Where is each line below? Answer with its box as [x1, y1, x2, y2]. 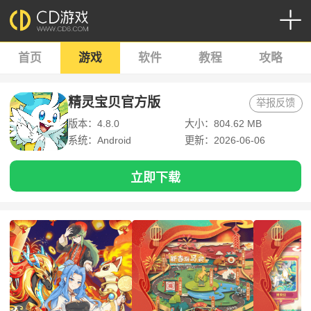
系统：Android [67, 135, 131, 146]
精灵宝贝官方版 [67, 95, 160, 110]
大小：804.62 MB [184, 118, 262, 130]
